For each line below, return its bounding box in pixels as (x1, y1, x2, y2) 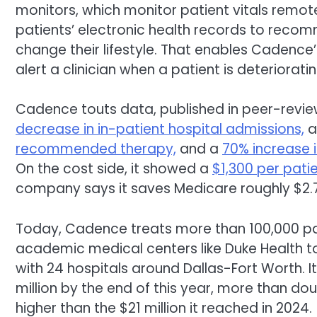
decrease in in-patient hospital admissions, (16, 120, 304, 139)
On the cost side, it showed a (16, 159, 212, 179)
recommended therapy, (16, 139, 176, 159)
